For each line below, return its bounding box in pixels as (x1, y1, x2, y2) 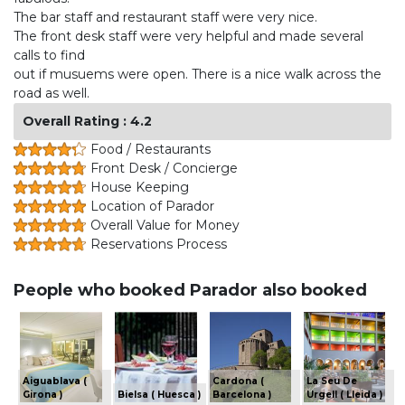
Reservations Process (90, 236, 227, 253)
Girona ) (23, 389, 62, 401)
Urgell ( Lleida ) (306, 389, 382, 401)
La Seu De (306, 375, 357, 388)
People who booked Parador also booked (14, 280, 367, 301)
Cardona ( (212, 375, 264, 388)
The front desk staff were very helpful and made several (14, 28, 363, 45)
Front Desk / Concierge (90, 160, 238, 177)
